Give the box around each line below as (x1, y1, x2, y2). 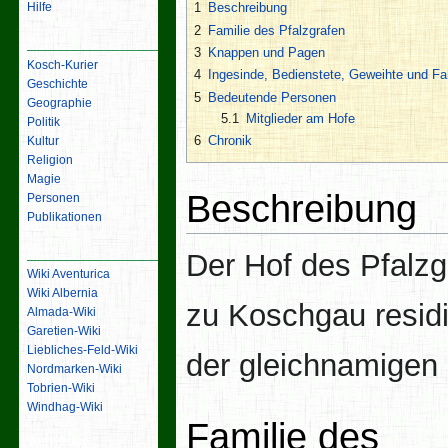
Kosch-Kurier (27, 57, 99, 72)
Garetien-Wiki (27, 324, 102, 339)
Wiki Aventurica (27, 267, 111, 282)
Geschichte (27, 76, 89, 91)
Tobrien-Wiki (27, 381, 96, 396)
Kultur (27, 133, 60, 148)
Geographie (27, 95, 93, 110)
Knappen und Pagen (208, 44, 325, 60)
